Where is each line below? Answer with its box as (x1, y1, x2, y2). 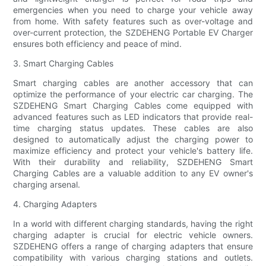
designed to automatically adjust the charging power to (13, 134, 253, 145)
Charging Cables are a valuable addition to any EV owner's (13, 168, 253, 179)
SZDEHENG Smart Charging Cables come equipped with (13, 100, 253, 111)
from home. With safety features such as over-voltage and (13, 16, 253, 27)
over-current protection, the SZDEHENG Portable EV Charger (13, 27, 253, 38)
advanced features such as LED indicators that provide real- (13, 112, 253, 122)
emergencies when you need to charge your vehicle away (13, 5, 253, 15)
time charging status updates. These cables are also (13, 123, 253, 134)
